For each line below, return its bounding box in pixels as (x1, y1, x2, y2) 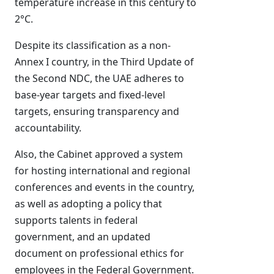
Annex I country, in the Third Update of (15, 55, 194, 68)
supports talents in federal (15, 213, 138, 227)
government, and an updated (15, 230, 150, 243)
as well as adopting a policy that (15, 197, 162, 210)
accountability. (15, 121, 81, 135)
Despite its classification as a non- (15, 39, 171, 52)
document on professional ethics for (15, 246, 184, 260)
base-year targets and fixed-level (15, 88, 165, 102)
